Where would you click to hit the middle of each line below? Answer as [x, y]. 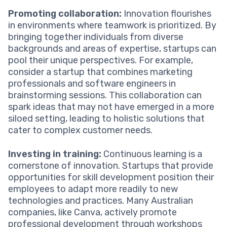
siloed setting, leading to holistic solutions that [106, 119]
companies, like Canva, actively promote [92, 213]
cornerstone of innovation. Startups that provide [111, 166]
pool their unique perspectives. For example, [101, 61]
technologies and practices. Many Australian [101, 201]
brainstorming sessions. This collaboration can [105, 96]
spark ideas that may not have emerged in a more [111, 107]
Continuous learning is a [152, 154]
